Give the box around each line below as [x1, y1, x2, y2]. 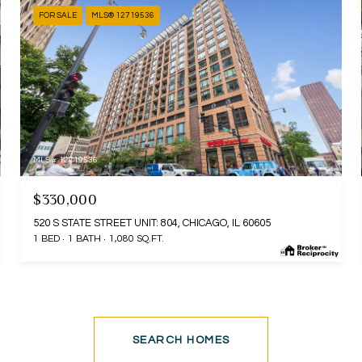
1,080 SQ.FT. [109, 234, 165, 245]
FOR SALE [39, 11, 78, 19]
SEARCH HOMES [132, 334, 230, 346]
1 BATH [68, 234, 102, 245]
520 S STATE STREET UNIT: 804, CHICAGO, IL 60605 [33, 217, 271, 229]
